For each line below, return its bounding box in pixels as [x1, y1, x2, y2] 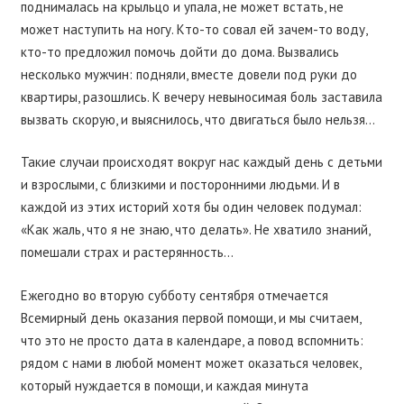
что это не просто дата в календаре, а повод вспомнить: [20, 331, 363, 349]
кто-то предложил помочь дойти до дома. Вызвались [20, 42, 339, 60]
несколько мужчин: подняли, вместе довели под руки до [20, 65, 357, 83]
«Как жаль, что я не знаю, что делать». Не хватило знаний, [20, 221, 370, 238]
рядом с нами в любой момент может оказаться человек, [20, 353, 361, 372]
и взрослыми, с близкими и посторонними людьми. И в [20, 176, 340, 193]
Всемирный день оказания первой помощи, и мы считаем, [20, 308, 361, 326]
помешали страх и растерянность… [20, 243, 234, 261]
